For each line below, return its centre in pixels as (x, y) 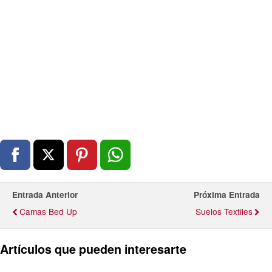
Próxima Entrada (227, 195)
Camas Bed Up (48, 212)
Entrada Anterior (45, 195)
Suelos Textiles (224, 212)
